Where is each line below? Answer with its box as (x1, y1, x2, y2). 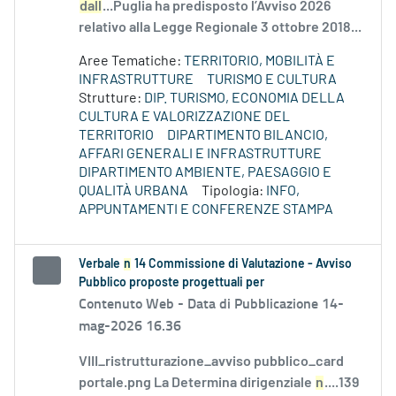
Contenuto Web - (79, 293, 187, 314)
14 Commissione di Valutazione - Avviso (132, 258, 352, 271)
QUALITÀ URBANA (79, 184, 188, 199)
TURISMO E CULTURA (207, 72, 337, 88)
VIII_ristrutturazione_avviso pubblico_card (79, 354, 344, 369)
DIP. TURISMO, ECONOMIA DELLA (144, 91, 345, 106)
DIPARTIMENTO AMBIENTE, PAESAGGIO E (79, 165, 331, 180)
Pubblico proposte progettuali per (79, 277, 264, 290)
